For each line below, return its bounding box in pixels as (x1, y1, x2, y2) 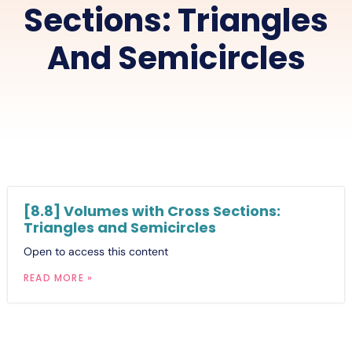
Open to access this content (24, 244, 168, 258)
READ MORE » (24, 270, 93, 284)
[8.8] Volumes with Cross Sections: (24, 200, 280, 221)
